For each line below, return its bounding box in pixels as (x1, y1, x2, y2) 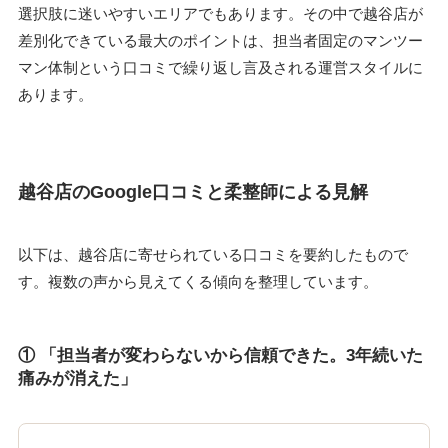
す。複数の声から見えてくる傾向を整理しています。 (17, 272, 378, 290)
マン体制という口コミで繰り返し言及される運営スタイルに (17, 58, 423, 76)
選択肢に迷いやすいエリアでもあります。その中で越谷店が (17, 4, 423, 22)
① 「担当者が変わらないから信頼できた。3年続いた (17, 346, 423, 365)
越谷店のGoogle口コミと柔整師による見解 (17, 181, 368, 202)
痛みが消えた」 (17, 369, 137, 388)
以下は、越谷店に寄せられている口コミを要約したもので (17, 245, 408, 263)
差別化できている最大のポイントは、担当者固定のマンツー (17, 31, 423, 49)
